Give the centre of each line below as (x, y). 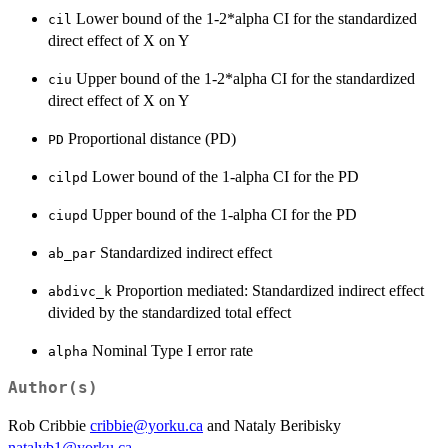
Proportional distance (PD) (150, 139)
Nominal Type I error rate (170, 351)
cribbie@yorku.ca (146, 426)
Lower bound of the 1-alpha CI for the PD (223, 177)
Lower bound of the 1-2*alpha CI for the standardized (244, 19)
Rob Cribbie (49, 426)
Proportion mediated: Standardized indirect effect (268, 291)
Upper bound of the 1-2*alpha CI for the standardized (243, 79)
